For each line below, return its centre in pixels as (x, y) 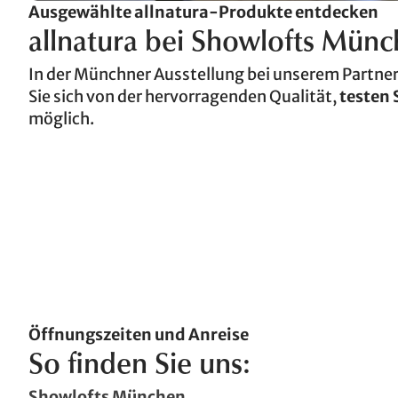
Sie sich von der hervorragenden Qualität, (184, 96)
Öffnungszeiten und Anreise (139, 334)
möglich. (61, 119)
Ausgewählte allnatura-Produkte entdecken (203, 12)
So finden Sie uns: (139, 366)
